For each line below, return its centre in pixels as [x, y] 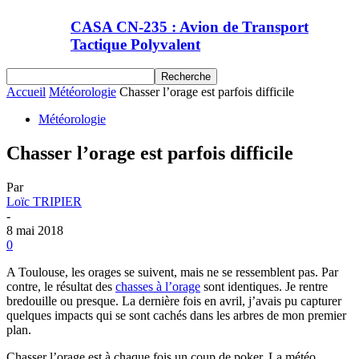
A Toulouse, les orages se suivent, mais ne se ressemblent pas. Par [172, 272]
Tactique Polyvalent [135, 44]
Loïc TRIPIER [44, 202]
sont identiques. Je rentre [264, 287]
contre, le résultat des [61, 287]
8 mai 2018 [35, 231]
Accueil [26, 92]
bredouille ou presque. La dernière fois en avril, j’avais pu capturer [174, 301]
